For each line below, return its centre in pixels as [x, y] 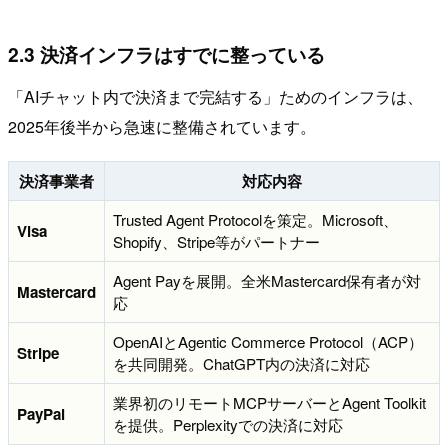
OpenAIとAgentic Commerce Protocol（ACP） [268, 341]
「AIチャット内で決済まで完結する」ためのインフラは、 [215, 96]
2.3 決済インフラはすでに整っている [166, 53]
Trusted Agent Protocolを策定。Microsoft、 [255, 219]
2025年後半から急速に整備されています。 [162, 126]
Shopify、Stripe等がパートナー [216, 241]
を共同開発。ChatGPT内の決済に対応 [241, 363]
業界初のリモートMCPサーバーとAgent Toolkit [269, 402]
